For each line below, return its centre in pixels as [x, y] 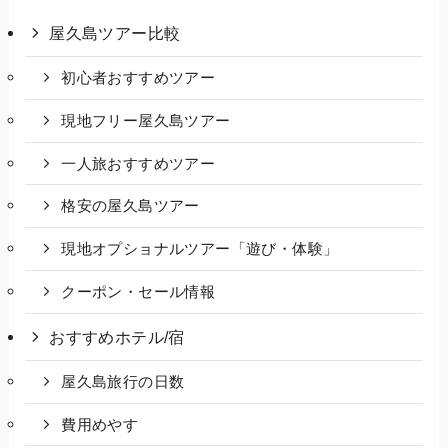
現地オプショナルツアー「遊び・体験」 [200, 249]
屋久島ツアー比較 [115, 33]
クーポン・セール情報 [138, 291]
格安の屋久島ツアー [130, 206]
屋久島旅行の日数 [123, 381]
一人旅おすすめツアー [138, 163]
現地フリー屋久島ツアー [146, 120]
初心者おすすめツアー [138, 78]
